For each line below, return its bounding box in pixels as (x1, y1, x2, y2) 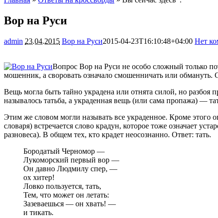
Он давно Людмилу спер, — (23, 164, 117, 173)
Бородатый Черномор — (23, 146, 105, 155)
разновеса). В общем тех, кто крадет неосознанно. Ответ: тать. (4, 130, 211, 139)
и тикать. (23, 208, 54, 217)
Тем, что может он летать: (23, 190, 109, 199)
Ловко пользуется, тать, (23, 182, 101, 190)
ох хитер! (23, 173, 54, 182)
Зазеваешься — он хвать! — (23, 199, 116, 208)
